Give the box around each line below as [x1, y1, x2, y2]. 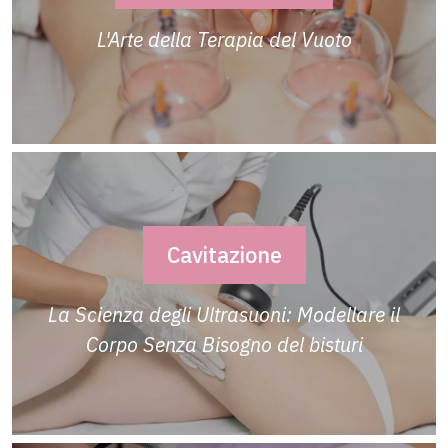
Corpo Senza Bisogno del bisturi [85, 331, 363, 359]
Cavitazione [166, 241, 282, 270]
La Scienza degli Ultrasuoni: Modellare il [48, 301, 400, 329]
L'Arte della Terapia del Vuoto [96, 25, 352, 53]
